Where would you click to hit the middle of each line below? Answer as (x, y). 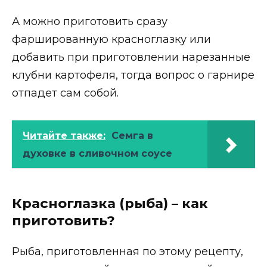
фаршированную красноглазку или (111, 40)
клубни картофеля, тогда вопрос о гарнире (133, 75)
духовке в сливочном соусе (97, 153)
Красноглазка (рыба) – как (110, 203)
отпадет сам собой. (65, 93)
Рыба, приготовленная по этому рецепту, (128, 252)
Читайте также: (64, 135)
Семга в (132, 135)
